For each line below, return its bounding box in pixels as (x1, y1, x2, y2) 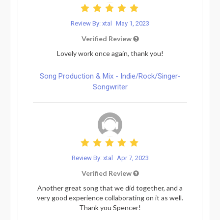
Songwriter (92, 82, 128, 91)
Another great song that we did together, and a (37, 183, 183, 192)
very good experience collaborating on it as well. (37, 193, 183, 202)
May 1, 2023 (116, 19, 149, 27)
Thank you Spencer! (79, 203, 141, 212)
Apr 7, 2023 (116, 154, 149, 162)
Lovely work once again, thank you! (56, 49, 164, 57)
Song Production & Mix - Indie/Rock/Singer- (39, 71, 181, 81)
